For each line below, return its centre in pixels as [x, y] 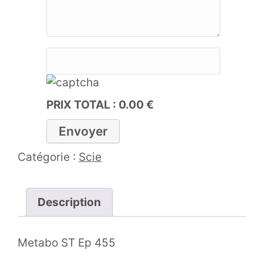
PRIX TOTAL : [82, 105]
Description [69, 202]
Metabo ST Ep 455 [67, 243]
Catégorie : [48, 157]
